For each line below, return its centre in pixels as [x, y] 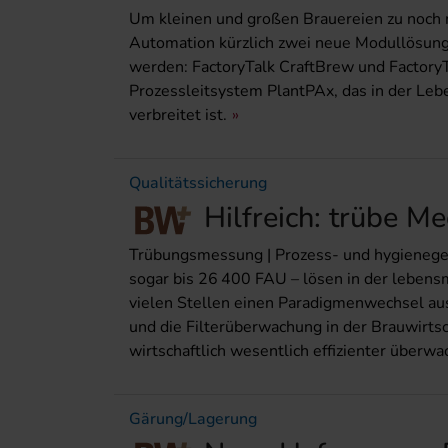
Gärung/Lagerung [193, 419]
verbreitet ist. [178, 114]
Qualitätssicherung [198, 182]
